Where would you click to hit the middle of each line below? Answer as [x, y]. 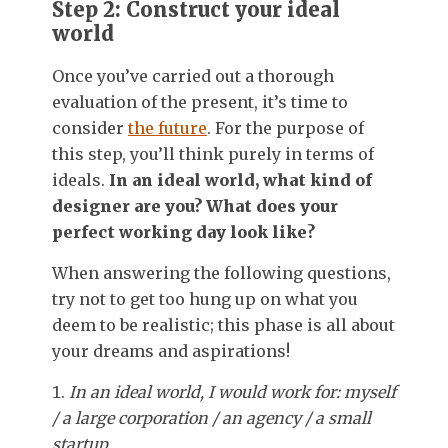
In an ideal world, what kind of [240, 179]
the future [167, 127]
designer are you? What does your [195, 205]
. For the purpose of [285, 127]
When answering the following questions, [221, 272]
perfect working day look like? [183, 231]
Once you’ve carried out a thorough [193, 75]
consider [90, 127]
